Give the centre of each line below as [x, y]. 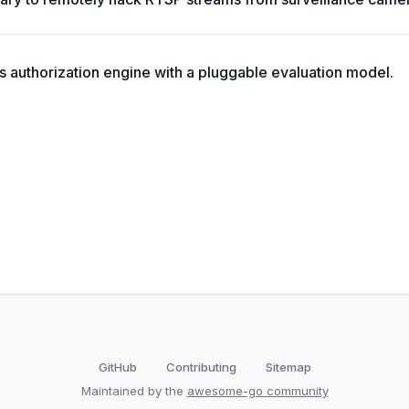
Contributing [201, 367]
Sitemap [288, 367]
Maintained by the [134, 391]
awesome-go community [257, 391]
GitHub [117, 367]
